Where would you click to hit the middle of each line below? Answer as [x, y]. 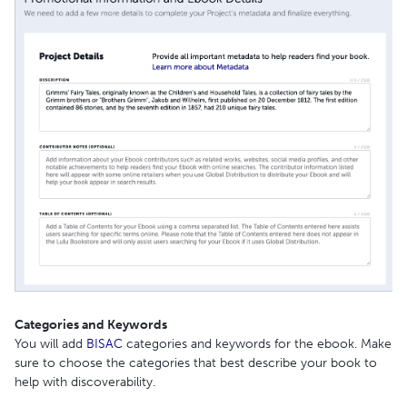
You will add [50, 344]
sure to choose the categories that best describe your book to [196, 363]
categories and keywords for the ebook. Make [257, 344]
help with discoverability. [85, 382]
